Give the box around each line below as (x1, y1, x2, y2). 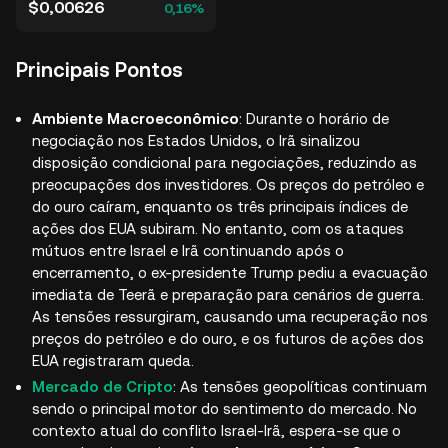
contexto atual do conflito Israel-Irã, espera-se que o (32, 421, 401, 439)
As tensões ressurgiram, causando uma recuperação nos (32, 308, 428, 325)
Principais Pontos (16, 58, 183, 82)
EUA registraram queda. (32, 352, 194, 369)
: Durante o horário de (239, 110, 389, 127)
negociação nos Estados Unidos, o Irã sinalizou (32, 132, 360, 149)
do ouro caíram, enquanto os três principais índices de (32, 198, 408, 215)
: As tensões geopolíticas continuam (173, 377, 427, 395)
